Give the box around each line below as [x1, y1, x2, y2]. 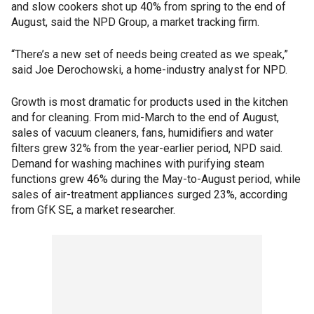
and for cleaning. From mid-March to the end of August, [11, 111, 279, 124]
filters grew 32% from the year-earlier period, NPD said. [11, 142, 282, 155]
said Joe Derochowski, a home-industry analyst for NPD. [11, 63, 287, 76]
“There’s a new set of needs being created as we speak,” [11, 48, 288, 61]
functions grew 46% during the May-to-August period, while [11, 172, 301, 186]
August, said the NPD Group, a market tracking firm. [11, 15, 259, 29]
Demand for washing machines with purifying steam [11, 157, 264, 170]
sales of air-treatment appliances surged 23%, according [11, 188, 287, 201]
